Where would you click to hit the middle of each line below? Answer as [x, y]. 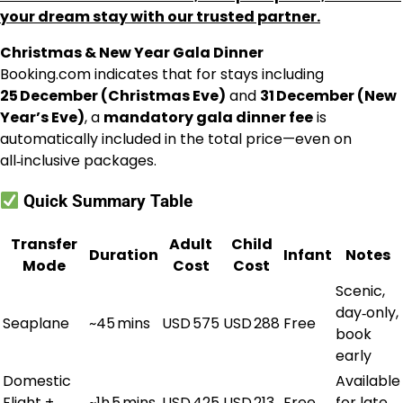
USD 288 [251, 323]
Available [368, 381]
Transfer [44, 244]
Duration [124, 255]
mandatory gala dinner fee [208, 118]
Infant [308, 255]
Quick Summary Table [106, 202]
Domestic [37, 381]
